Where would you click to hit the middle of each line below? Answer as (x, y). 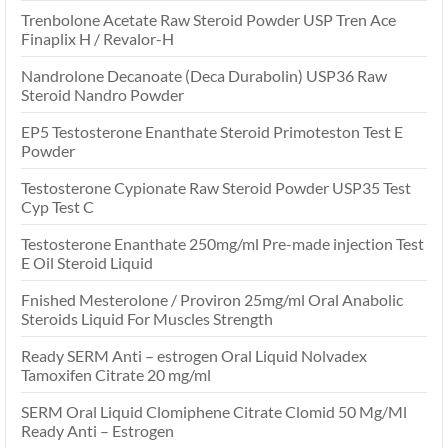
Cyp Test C (57, 207)
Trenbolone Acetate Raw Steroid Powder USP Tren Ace (208, 20)
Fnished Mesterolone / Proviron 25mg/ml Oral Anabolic (212, 300)
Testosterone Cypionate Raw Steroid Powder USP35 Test (216, 188)
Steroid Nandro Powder (102, 95)
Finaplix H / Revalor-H (97, 39)
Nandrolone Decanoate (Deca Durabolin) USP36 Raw (204, 76)
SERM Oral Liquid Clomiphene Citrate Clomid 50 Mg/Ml (214, 412)
